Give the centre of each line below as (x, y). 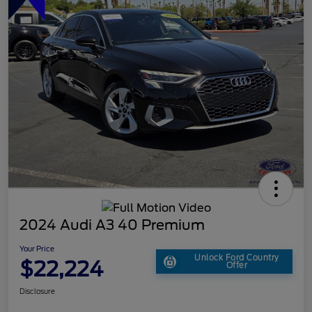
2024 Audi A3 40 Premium (112, 225)
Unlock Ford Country (237, 257)
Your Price (37, 248)
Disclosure (37, 291)
